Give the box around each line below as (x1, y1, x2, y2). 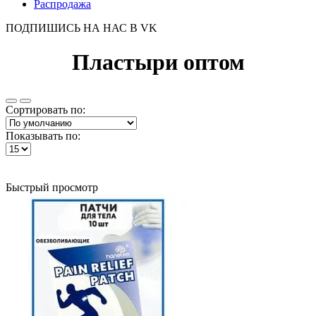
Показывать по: (6, 129, 80, 142)
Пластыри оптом (71, 49, 245, 75)
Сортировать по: (6, 103, 85, 116)
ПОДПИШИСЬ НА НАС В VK (6, 22, 157, 34)
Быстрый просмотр (6, 181, 98, 193)
